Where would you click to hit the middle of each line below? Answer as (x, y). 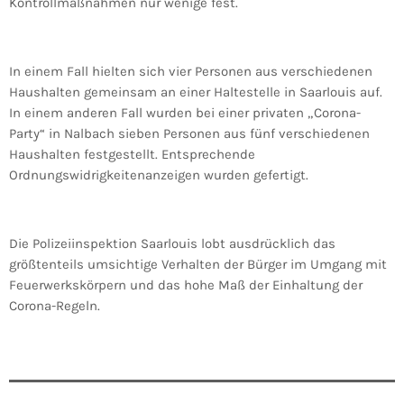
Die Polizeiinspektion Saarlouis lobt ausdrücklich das (172, 244)
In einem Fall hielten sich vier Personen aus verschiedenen (191, 72)
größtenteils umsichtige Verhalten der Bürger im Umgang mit (198, 265)
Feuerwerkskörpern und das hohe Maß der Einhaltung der (186, 285)
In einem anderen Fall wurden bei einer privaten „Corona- (185, 113)
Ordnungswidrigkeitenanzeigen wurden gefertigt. (159, 175)
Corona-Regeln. (55, 306)
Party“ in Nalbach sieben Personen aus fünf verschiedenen (189, 134)
